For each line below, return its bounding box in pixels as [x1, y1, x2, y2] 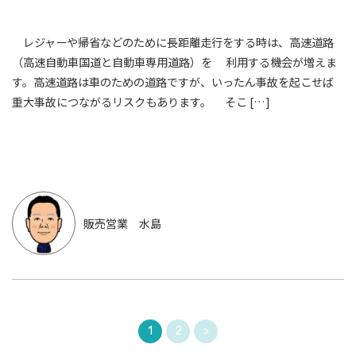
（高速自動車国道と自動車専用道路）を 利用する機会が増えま [12, 54, 337, 71]
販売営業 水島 [83, 215, 161, 231]
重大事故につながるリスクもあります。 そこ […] [12, 94, 270, 110]
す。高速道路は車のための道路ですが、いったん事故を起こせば [12, 74, 334, 91]
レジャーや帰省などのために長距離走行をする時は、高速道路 [12, 34, 334, 51]
